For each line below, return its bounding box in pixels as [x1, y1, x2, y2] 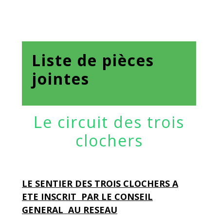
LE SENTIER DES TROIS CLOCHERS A [22, 178, 178, 189]
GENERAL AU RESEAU [22, 204, 117, 216]
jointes [32, 68, 90, 89]
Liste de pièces [32, 50, 154, 71]
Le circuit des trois [34, 111, 184, 132]
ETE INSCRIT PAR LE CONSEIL [22, 191, 153, 202]
